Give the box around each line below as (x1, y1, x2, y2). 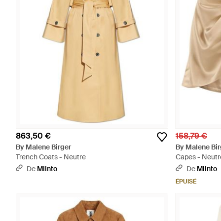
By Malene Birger (16, 143, 71, 151)
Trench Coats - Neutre (16, 152, 86, 161)
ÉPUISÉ (176, 178, 196, 185)
